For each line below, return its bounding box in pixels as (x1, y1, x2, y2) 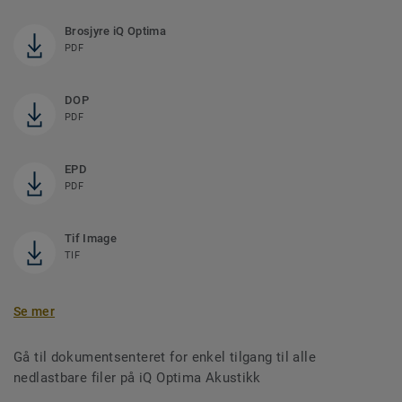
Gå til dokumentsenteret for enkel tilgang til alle (13, 349, 317, 366)
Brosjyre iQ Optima (65, 24, 166, 39)
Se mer (13, 304, 56, 319)
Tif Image (65, 232, 117, 246)
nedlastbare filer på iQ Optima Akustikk (13, 370, 261, 387)
